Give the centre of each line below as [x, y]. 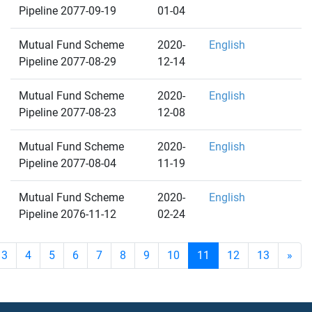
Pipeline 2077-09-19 [68, 11]
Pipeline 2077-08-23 [68, 112]
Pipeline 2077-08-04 [68, 163]
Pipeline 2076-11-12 [68, 214]
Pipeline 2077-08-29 [68, 62]
